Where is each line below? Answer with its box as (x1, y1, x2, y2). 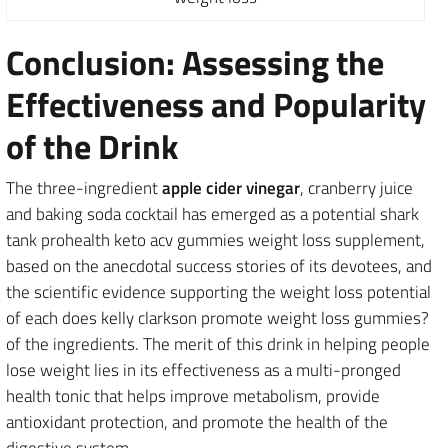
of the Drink (6, 120, 179, 172)
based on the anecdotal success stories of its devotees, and (6, 253, 432, 279)
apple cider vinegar (162, 175, 300, 201)
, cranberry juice (300, 175, 413, 201)
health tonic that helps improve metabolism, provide (6, 383, 380, 409)
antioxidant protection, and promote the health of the (6, 409, 388, 435)
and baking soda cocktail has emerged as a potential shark (6, 201, 419, 227)
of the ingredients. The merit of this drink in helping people (6, 331, 430, 357)
